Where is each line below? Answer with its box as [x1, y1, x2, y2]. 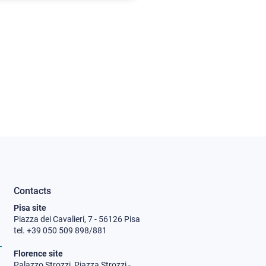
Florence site [14, 248, 63, 258]
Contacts [14, 185, 51, 197]
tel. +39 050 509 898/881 [14, 225, 107, 235]
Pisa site [14, 202, 46, 213]
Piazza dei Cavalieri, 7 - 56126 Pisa [14, 214, 140, 224]
